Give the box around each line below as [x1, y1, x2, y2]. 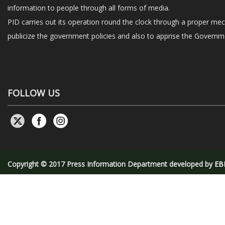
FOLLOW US [8, 86, 60, 99]
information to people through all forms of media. [8, 3, 170, 13]
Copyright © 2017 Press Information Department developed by [8, 159, 214, 169]
